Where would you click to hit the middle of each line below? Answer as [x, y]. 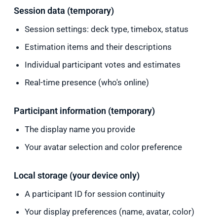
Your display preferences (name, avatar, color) [110, 212]
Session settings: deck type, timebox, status [107, 29]
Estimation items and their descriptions [98, 47]
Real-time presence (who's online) [87, 82]
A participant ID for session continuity [95, 194]
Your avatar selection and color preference [104, 147]
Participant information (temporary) [84, 111]
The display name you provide [80, 129]
